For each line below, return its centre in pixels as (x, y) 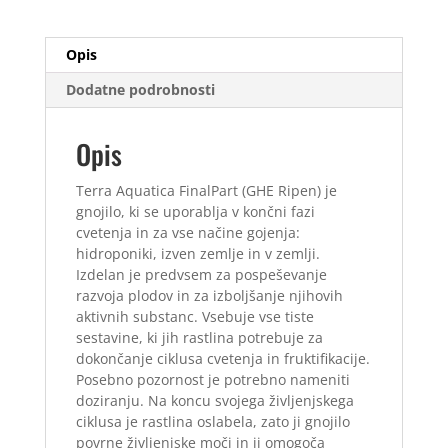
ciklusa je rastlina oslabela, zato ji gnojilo (212, 422)
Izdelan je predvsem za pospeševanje (201, 275)
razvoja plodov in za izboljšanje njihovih (209, 296)
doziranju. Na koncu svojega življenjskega (214, 401)
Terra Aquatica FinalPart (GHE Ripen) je (206, 191)
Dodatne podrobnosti (140, 90)
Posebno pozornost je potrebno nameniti (212, 380)
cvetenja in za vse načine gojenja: (187, 233)
